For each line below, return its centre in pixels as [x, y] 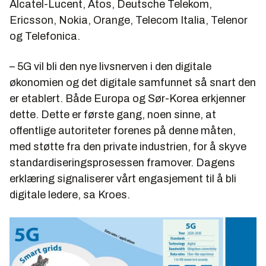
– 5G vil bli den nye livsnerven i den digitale [110, 66]
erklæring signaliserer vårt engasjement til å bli [123, 178]
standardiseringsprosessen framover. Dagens [122, 162]
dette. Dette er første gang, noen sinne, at [113, 114]
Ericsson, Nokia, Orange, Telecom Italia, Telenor [129, 20]
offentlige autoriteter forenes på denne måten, [123, 130]
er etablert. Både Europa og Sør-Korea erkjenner [128, 98]
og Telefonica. [45, 36]
